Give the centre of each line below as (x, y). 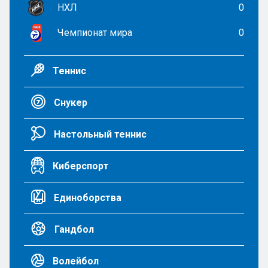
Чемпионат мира (95, 32)
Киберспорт (80, 166)
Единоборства (86, 197)
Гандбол (73, 229)
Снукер (69, 102)
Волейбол (74, 261)
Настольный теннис (99, 134)
